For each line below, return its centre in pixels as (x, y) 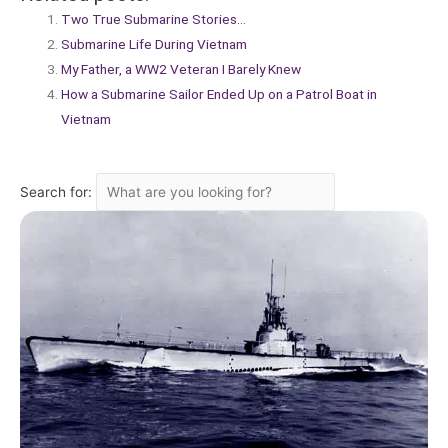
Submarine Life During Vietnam (154, 44)
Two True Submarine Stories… (154, 19)
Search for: (58, 191)
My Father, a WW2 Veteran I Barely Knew (181, 69)
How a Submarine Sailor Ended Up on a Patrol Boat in (219, 94)
